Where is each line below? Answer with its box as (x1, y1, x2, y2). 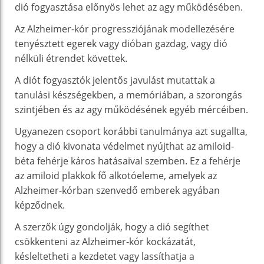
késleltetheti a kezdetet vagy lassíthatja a (15, 249, 194, 263)
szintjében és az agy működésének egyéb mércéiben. (15, 103, 248, 116)
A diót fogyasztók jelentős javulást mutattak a (15, 73, 215, 87)
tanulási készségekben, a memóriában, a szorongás (15, 88, 242, 101)
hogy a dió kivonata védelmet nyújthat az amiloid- (15, 139, 234, 153)
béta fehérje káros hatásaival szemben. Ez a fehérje (15, 154, 240, 167)
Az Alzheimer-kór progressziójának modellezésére (15, 22, 235, 35)
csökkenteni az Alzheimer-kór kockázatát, (15, 235, 196, 248)
